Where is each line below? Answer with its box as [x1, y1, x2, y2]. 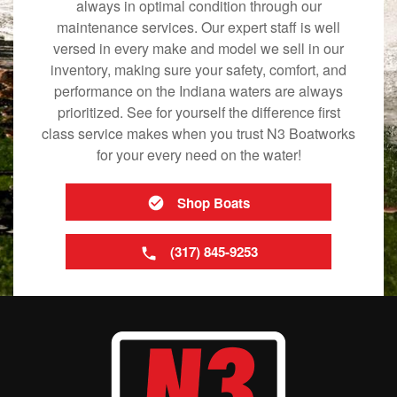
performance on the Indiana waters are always [54, 81, 343, 102]
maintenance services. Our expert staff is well [57, 17, 340, 38]
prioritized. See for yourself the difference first [57, 102, 340, 123]
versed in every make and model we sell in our [53, 38, 344, 59]
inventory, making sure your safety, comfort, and [51, 59, 346, 81]
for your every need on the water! [96, 144, 301, 166]
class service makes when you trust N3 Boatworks [42, 123, 355, 144]
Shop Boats [177, 193, 250, 214]
